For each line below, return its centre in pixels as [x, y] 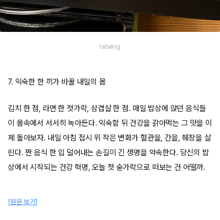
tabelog [110, 47]
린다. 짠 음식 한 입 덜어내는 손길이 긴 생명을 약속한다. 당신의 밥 [109, 152]
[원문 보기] [23, 202]
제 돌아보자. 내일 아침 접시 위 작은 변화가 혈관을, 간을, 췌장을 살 [110, 138]
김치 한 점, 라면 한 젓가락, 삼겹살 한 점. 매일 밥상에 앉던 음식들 [107, 108]
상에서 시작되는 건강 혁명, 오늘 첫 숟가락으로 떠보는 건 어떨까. [107, 167]
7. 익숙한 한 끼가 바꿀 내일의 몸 [57, 82]
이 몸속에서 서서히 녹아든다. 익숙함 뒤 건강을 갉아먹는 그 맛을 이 [110, 123]
